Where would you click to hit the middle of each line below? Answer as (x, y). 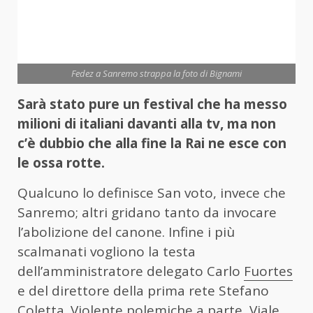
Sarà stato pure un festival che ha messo (152, 104)
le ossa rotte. (61, 162)
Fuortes (268, 271)
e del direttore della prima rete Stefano (143, 290)
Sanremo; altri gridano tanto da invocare (147, 212)
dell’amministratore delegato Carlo (131, 271)
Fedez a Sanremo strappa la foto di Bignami (156, 73)
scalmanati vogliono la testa (107, 251)
